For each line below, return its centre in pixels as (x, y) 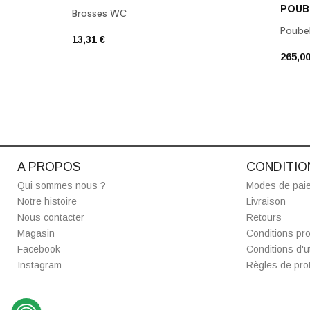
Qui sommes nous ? (62, 185)
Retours (264, 217)
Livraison (266, 201)
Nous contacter (51, 217)
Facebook (39, 249)
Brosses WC (99, 13)
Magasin (36, 233)
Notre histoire (47, 201)
